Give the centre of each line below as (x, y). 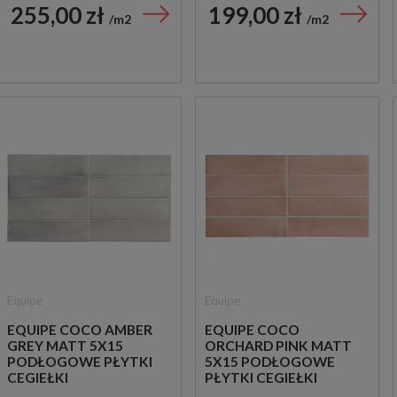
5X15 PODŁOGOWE (270, 362)
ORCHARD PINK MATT (278, 346)
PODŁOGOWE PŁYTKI (80, 362)
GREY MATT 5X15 (65, 346)
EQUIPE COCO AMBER (80, 330)
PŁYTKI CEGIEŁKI (261, 378)
